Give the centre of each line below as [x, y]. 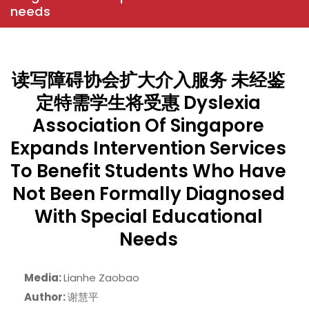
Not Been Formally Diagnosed [148, 193]
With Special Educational [148, 216]
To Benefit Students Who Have [149, 171]
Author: [46, 297]
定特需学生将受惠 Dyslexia [149, 102]
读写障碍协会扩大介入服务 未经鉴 [149, 80]
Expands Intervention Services [149, 148]
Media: [44, 277]
